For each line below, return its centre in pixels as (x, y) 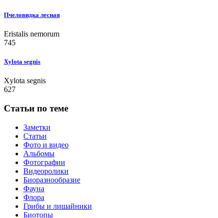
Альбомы (39, 153)
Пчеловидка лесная (32, 15)
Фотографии (44, 162)
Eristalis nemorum (32, 34)
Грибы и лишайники (58, 206)
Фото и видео (46, 145)
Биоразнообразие (52, 180)
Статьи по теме (36, 108)
